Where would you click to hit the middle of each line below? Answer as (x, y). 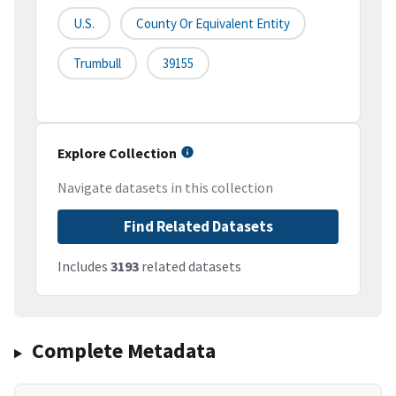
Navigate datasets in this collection (165, 188)
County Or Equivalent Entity (213, 24)
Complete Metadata (123, 351)
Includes (84, 267)
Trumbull (97, 64)
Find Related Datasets (198, 227)
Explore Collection (117, 153)
